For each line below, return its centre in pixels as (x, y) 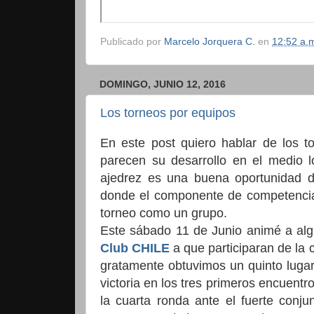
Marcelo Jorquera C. (210, 42)
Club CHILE (135, 248)
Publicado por (132, 42)
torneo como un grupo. (164, 213)
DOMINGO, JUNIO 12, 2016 (163, 84)
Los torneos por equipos (168, 112)
